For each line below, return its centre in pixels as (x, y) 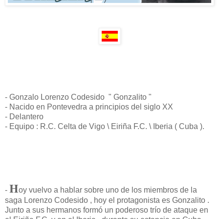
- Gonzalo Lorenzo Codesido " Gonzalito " (78, 97)
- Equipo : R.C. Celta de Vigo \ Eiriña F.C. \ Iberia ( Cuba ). (105, 126)
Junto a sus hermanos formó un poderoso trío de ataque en (107, 210)
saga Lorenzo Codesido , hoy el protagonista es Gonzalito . (107, 200)
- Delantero (24, 116)
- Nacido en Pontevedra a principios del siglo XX (89, 107)
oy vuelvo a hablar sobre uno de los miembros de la (108, 190)
